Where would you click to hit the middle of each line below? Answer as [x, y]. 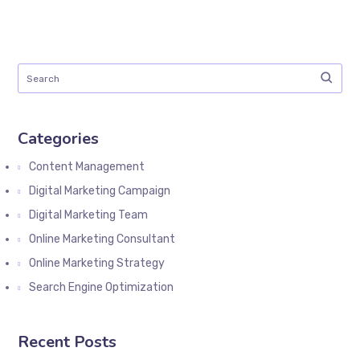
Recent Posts [67, 342]
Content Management [87, 167]
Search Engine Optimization [102, 288]
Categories [59, 139]
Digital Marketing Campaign [100, 191]
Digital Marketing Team [89, 215]
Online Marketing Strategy [97, 264]
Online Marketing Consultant [102, 239]
